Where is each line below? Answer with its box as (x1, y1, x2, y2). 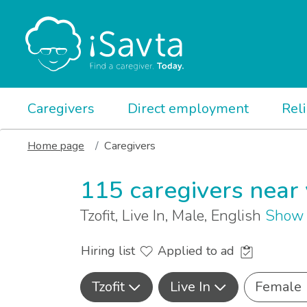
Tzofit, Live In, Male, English (80, 206, 265, 226)
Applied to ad (158, 243, 238, 260)
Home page (27, 138, 84, 153)
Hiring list (81, 243, 138, 260)
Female (255, 278, 302, 297)
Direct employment (127, 99, 249, 118)
